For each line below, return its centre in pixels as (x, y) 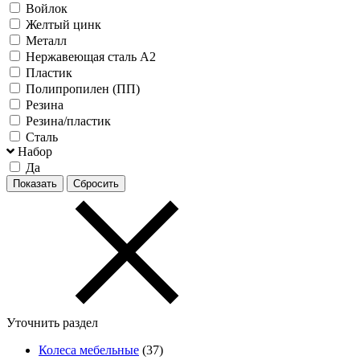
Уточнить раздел (52, 322)
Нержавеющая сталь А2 (91, 56)
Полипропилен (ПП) (83, 88)
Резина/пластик (68, 121)
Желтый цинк (63, 24)
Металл (46, 40)
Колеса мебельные (89, 350)
